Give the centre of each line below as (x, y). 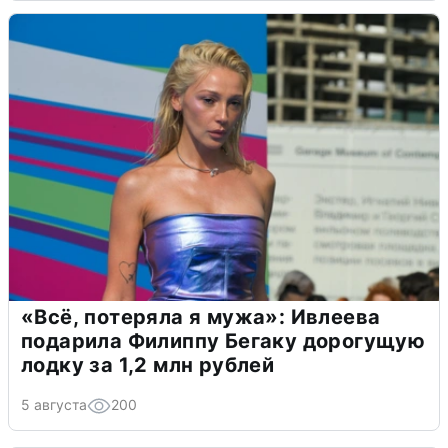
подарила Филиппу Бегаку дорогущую (223, 340)
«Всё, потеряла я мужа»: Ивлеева (201, 316)
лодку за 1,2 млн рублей (148, 364)
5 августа (54, 404)
